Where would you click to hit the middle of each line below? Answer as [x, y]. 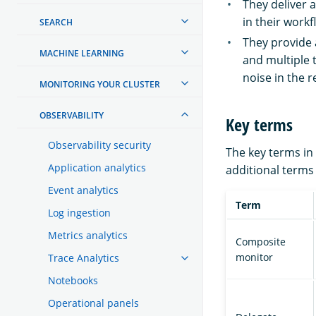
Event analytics [83, 190]
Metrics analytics [88, 235]
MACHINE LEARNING [82, 53]
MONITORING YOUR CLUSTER [100, 84]
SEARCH [56, 22]
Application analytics [97, 167]
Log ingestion [79, 212]
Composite [261, 242]
